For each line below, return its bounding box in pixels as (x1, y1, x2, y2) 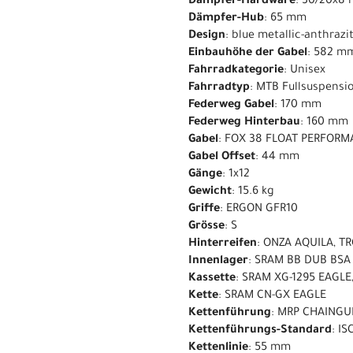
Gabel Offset (188, 150, 255, 164)
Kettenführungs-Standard (188, 324, 332, 337)
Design (188, 29, 225, 43)
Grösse (188, 220, 225, 233)
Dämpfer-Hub (188, 12, 264, 25)
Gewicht (188, 185, 232, 199)
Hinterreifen (188, 237, 257, 251)
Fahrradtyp (188, 81, 250, 95)
